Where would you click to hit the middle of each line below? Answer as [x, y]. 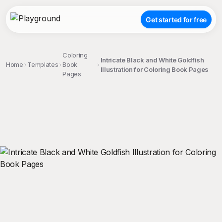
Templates [43, 64]
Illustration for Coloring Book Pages [155, 69]
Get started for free [176, 19]
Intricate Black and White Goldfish [152, 60]
